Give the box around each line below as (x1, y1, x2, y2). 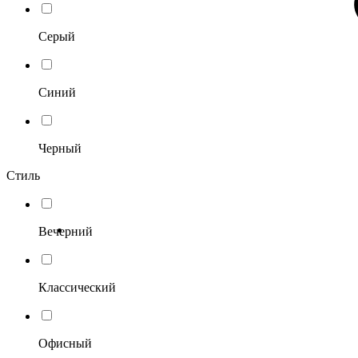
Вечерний (38, 224, 93, 238)
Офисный (38, 336, 92, 350)
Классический (38, 280, 116, 294)
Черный (38, 141, 82, 155)
